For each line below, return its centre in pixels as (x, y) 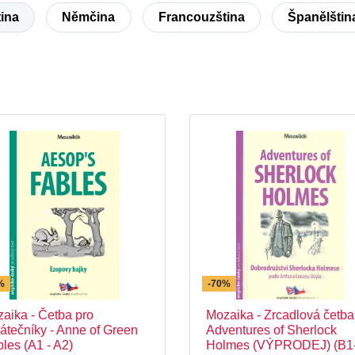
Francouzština (201, 17)
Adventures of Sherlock (271, 330)
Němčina (89, 17)
